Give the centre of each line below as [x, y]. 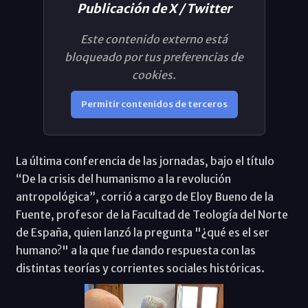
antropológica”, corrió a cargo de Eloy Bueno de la [144, 196]
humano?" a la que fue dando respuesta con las [135, 250]
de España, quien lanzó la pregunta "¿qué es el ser [142, 232]
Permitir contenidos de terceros [154, 104]
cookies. [154, 75]
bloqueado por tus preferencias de [154, 57]
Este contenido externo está [154, 39]
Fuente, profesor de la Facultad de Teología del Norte [152, 214]
